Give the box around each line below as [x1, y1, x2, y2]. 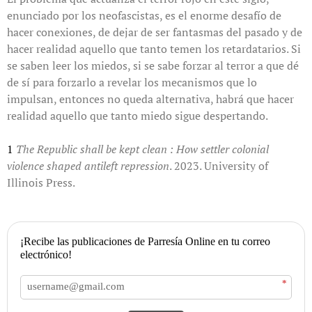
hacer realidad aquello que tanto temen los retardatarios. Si [7, 40, 301, 56]
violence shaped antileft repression [7, 157, 169, 173]
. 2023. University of [169, 157, 268, 173]
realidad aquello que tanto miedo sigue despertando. [7, 107, 268, 123]
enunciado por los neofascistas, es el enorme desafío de [7, 7, 281, 23]
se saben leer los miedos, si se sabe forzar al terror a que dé [7, 57, 299, 73]
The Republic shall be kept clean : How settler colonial [16, 141, 269, 157]
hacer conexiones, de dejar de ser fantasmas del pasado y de [7, 24, 302, 40]
